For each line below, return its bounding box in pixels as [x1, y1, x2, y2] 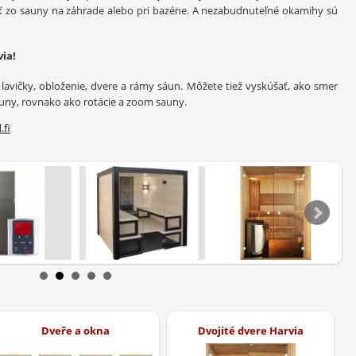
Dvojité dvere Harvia [197, 323, 304, 338]
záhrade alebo [66, 3, 134, 18]
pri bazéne [136, 3, 187, 18]
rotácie [83, 94, 116, 109]
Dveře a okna [41, 323, 110, 338]
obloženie [38, 78, 85, 93]
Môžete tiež [186, 78, 242, 93]
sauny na [19, 3, 64, 18]
